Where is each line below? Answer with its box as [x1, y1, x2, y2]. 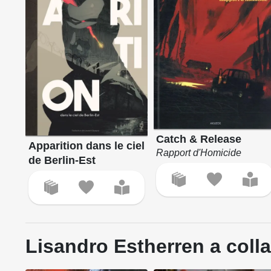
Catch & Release [156, 132, 242, 145]
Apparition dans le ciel [28, 139, 145, 152]
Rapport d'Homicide [156, 147, 242, 158]
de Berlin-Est [28, 154, 96, 166]
